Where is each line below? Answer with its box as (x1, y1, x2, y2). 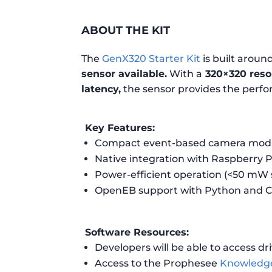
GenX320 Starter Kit (102, 53, 201, 65)
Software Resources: (85, 226, 189, 238)
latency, (81, 83, 121, 95)
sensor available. (81, 68, 168, 80)
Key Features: (85, 121, 155, 134)
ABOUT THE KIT (81, 24, 171, 38)
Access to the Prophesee (95, 257, 220, 269)
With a (167, 68, 203, 80)
